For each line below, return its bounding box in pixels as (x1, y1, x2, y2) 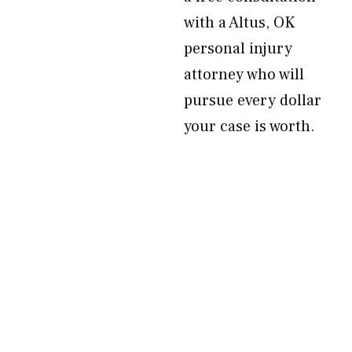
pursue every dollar (184, 90, 321, 111)
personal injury (184, 38, 292, 59)
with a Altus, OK (184, 13, 295, 33)
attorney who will (184, 64, 304, 85)
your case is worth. (184, 116, 315, 137)
